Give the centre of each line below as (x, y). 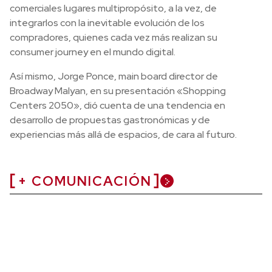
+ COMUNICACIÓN (85, 182)
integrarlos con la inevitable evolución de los (107, 23)
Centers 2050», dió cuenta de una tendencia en (117, 106)
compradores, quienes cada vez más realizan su (114, 38)
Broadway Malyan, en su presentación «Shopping (118, 91)
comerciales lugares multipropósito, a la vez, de (113, 8)
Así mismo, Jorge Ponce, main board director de (114, 76)
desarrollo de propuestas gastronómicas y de (110, 120)
